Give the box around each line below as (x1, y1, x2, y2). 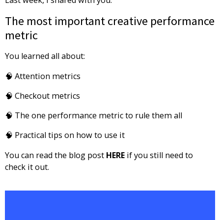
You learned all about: (5, 51, 85, 62)
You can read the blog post (5, 149, 106, 161)
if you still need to (125, 149, 193, 161)
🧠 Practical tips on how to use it (5, 130, 125, 141)
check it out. (5, 161, 49, 172)
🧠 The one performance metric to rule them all (5, 110, 182, 121)
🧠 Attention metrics (5, 70, 81, 82)
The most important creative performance (5, 13, 215, 29)
